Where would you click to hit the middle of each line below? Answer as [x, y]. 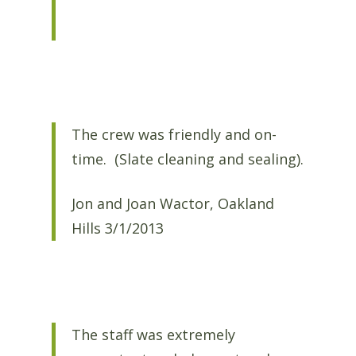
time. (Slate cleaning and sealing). [187, 159]
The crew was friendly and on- [174, 135]
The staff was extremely [153, 334]
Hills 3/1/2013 [117, 228]
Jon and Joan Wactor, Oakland [172, 203]
